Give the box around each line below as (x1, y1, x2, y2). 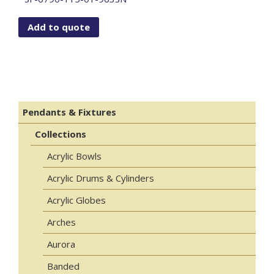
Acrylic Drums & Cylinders (47, 172, 154, 185)
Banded (47, 260, 80, 273)
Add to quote (28, 20, 90, 33)
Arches (47, 216, 76, 229)
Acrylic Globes (47, 194, 106, 207)
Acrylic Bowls (47, 150, 102, 163)
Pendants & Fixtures (23, 106, 116, 119)
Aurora (47, 238, 75, 251)
